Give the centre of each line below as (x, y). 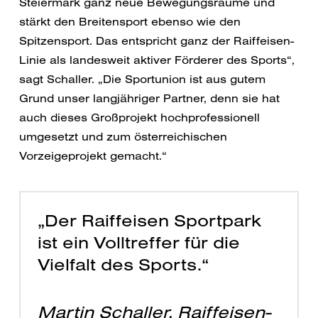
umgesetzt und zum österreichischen (123, 137)
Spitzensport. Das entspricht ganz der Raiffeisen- (156, 41)
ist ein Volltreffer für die (138, 242)
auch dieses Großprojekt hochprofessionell (139, 117)
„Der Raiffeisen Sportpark (149, 220)
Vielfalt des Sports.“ (123, 264)
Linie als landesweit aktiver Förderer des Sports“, (157, 60)
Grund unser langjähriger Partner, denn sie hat (149, 98)
